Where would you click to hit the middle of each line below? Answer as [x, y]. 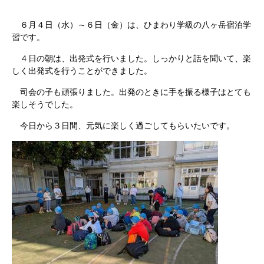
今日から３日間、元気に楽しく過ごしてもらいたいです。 [123, 126]
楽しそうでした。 [45, 104]
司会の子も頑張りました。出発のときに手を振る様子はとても [131, 92]
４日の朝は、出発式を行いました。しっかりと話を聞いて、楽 [131, 58]
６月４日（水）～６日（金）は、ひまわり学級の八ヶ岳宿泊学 [131, 25]
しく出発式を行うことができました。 [82, 71]
